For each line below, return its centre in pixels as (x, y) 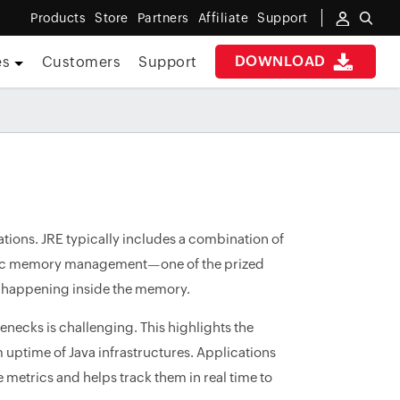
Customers (81, 62)
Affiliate (223, 18)
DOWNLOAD (282, 61)
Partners (163, 18)
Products (58, 18)
